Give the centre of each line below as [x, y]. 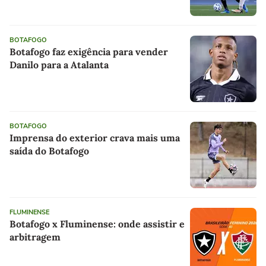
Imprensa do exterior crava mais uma [95, 138]
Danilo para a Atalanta [59, 65]
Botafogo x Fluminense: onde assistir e [97, 224]
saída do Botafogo [49, 151]
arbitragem [35, 237]
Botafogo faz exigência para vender [89, 52]
